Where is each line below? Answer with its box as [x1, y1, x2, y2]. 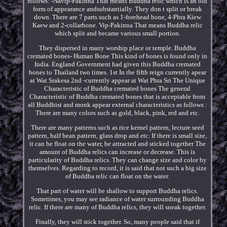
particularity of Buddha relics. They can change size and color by [28, 156, 207, 164]
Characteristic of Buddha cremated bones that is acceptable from [29, 92, 206, 100]
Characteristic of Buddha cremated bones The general [44, 84, 191, 92]
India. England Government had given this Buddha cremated [34, 60, 201, 68]
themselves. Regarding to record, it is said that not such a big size [28, 164, 207, 172]
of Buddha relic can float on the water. [65, 172, 170, 180]
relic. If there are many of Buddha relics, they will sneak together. [28, 203, 206, 211]
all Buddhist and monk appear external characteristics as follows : [27, 100, 207, 108]
